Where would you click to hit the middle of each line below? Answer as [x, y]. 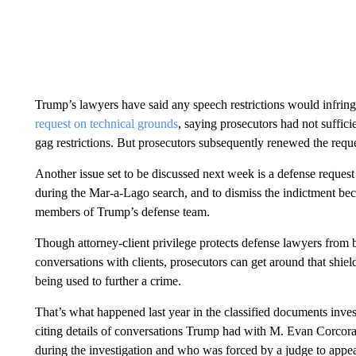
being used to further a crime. [108, 281]
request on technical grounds [106, 124]
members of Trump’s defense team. [122, 212]
